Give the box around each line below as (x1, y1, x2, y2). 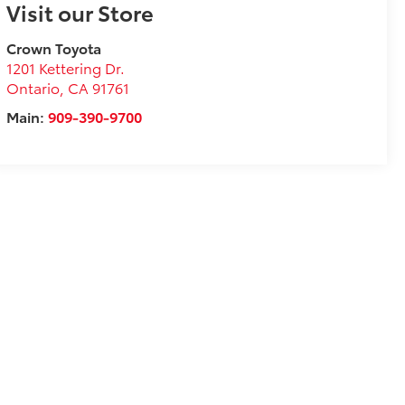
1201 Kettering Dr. (5, 57, 125, 79)
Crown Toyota (5, 37, 101, 59)
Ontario (5, 77, 60, 99)
